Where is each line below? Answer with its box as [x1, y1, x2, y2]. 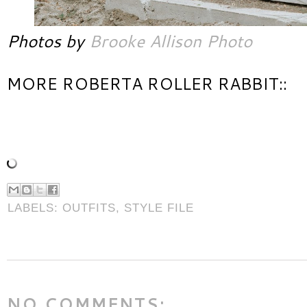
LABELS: [8, 201, 62, 215]
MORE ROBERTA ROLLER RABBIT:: [7, 71, 287, 95]
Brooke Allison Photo [89, 28, 252, 53]
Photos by [7, 28, 89, 53]
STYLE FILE [124, 201, 194, 215]
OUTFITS [62, 201, 116, 215]
